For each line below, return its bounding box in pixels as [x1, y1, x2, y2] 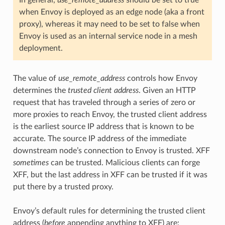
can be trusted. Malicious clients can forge [48, 159, 200, 167]
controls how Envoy [125, 74, 197, 83]
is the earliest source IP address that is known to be [13, 123, 194, 131]
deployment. [19, 44, 63, 53]
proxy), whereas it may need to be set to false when [19, 20, 200, 29]
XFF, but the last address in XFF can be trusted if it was [13, 171, 207, 179]
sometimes [13, 159, 49, 167]
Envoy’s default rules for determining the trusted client [13, 207, 205, 215]
